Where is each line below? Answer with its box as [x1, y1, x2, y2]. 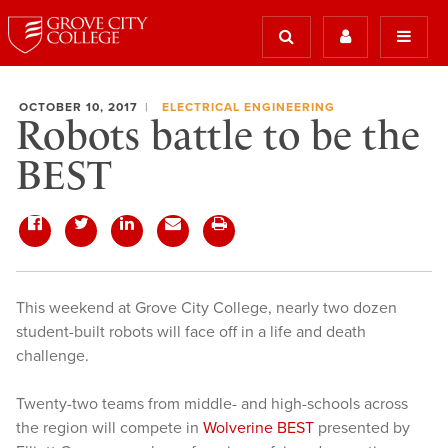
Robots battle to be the [16, 112, 420, 159]
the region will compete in [16, 418, 203, 438]
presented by [314, 418, 410, 438]
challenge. [16, 346, 89, 366]
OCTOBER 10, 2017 [19, 100, 138, 114]
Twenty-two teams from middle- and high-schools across [16, 394, 408, 414]
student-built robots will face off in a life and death [16, 322, 366, 342]
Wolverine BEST [203, 418, 314, 438]
